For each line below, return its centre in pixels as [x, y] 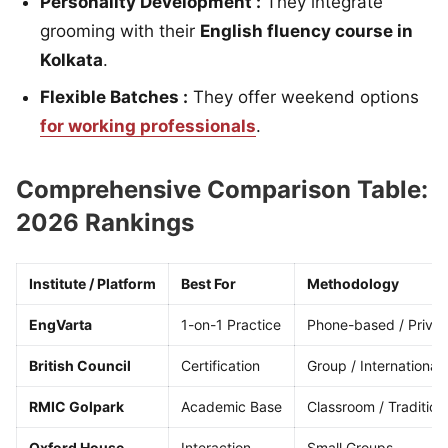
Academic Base [231, 406]
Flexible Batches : [114, 96]
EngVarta [60, 324]
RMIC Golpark [76, 406]
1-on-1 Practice [231, 324]
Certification [220, 365]
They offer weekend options [303, 96]
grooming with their [120, 30]
